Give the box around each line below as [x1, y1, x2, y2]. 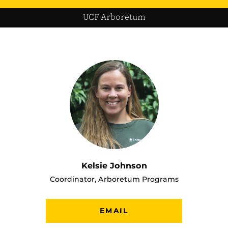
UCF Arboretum [82, 12, 146, 22]
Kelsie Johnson [81, 160, 147, 170]
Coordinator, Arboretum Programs [49, 174, 179, 184]
